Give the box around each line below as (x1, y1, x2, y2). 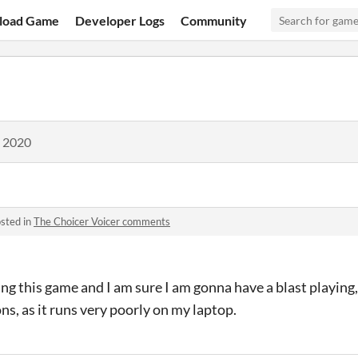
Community (181, 12, 248, 28)
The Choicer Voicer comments (34, 215, 170, 228)
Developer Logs (75, 12, 165, 28)
